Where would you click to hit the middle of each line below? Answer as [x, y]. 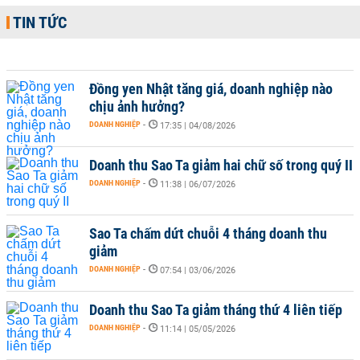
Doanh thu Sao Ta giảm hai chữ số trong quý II [221, 165]
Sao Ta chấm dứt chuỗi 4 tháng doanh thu [208, 233]
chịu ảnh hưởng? [137, 106]
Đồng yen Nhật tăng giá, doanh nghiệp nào [211, 89]
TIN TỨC [40, 22]
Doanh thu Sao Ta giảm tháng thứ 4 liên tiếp [216, 310]
